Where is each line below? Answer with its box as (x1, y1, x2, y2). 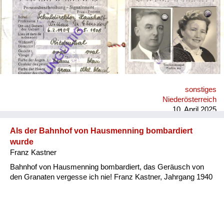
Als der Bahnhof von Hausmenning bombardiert (10, 126, 192, 135)
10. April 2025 (172, 105, 216, 113)
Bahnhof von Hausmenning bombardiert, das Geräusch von (10, 162, 204, 171)
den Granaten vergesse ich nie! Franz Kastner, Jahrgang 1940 (10, 172, 212, 181)
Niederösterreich (162, 95, 216, 103)
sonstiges (185, 85, 216, 93)
